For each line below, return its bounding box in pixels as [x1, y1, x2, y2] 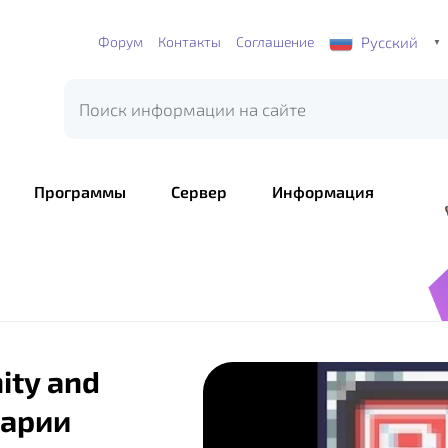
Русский [360, 32, 418, 51]
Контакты [157, 33, 221, 50]
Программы [34, 182, 126, 201]
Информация [272, 182, 374, 201]
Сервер [171, 182, 227, 201]
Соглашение [235, 33, 314, 50]
